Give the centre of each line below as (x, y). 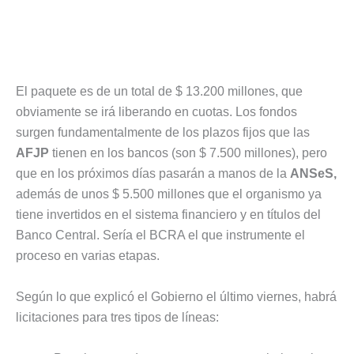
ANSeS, (313, 174)
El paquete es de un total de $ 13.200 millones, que (159, 92)
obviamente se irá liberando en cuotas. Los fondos (156, 112)
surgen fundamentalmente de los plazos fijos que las (163, 133)
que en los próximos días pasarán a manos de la (153, 174)
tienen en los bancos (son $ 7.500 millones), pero (188, 153)
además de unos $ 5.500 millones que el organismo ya (169, 194)
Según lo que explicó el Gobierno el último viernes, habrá (176, 297)
